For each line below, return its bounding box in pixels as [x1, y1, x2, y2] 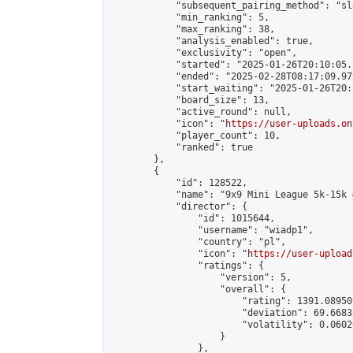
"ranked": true [110, 142, 253, 153]
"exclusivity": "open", [110, 47, 297, 58]
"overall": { [110, 284, 286, 295]
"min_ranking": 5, [110, 12, 269, 23]
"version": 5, [110, 272, 292, 283]
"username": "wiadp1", [110, 225, 314, 236]
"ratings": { [110, 260, 264, 271]
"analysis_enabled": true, [110, 35, 314, 46]
